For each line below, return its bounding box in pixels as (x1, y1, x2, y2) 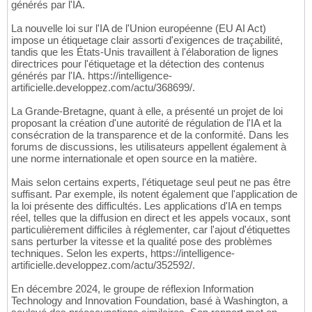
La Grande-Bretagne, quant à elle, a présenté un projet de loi (11, 104, 283, 117)
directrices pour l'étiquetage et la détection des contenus (11, 57, 265, 70)
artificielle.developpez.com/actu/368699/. (11, 81, 195, 93)
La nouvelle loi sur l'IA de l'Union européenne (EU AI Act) (11, 22, 266, 34)
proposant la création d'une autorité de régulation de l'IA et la (11, 116, 281, 129)
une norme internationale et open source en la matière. (11, 152, 257, 164)
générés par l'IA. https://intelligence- (11, 69, 172, 81)
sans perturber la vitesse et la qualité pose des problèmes (11, 235, 272, 247)
